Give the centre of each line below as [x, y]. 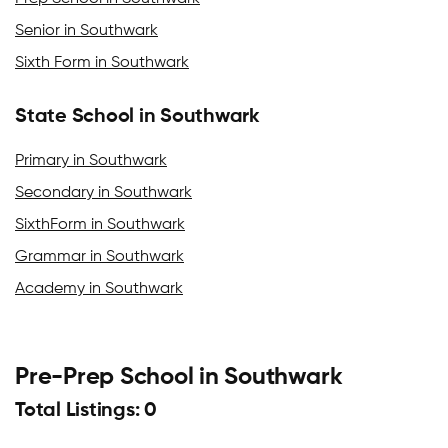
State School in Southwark [137, 116]
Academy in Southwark [99, 288]
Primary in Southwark [91, 160]
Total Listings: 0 [86, 410]
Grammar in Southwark [99, 256]
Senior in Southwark [86, 30]
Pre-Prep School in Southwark [179, 376]
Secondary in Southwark [103, 192]
